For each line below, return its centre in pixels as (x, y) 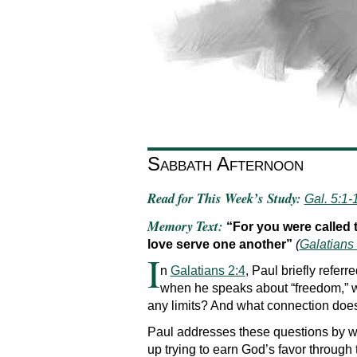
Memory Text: (186, 226)
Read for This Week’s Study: (224, 198)
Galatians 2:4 (208, 270)
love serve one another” (221, 244)
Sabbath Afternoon (225, 163)
